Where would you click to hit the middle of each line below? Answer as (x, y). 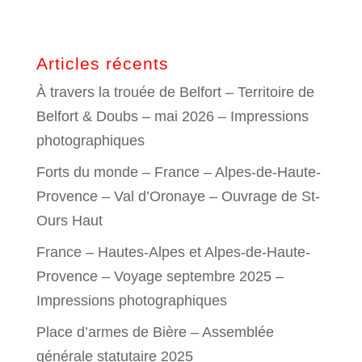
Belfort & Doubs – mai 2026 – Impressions (172, 116)
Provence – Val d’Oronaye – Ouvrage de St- (178, 196)
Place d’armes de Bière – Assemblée (155, 332)
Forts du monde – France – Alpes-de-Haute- (178, 172)
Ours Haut (69, 220)
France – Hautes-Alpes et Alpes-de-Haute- (173, 252)
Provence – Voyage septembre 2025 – (160, 276)
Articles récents (102, 63)
